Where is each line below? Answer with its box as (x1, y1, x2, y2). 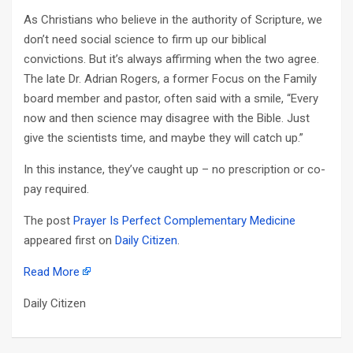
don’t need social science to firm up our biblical (24, 32, 266, 46)
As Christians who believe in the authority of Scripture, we (24, 13, 322, 27)
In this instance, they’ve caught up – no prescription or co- (24, 162, 325, 176)
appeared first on (24, 233, 115, 247)
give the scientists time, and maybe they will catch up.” (24, 131, 303, 145)
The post (24, 214, 73, 228)
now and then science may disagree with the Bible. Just (24, 111, 310, 125)
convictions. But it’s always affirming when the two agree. (24, 52, 319, 66)
